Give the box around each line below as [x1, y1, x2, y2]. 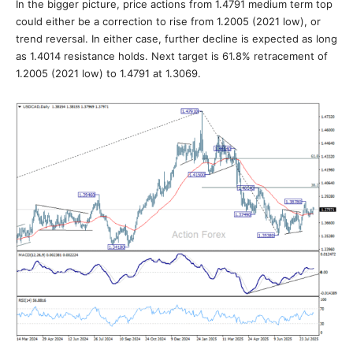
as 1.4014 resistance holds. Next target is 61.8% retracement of [16, 50, 328, 62]
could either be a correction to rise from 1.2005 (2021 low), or [16, 15, 321, 28]
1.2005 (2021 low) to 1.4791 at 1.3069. [16, 67, 201, 80]
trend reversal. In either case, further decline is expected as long [16, 32, 337, 45]
